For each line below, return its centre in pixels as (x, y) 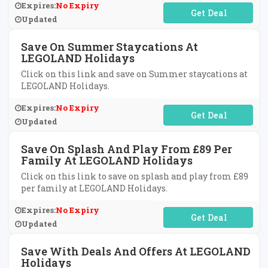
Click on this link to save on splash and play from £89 (135, 176)
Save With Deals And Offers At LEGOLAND (136, 251)
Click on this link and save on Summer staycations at (134, 74)
